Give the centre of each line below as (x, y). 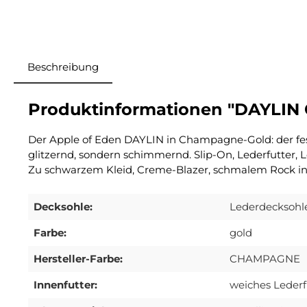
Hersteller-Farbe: (78, 259)
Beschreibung (63, 67)
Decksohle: (63, 207)
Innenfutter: (65, 285)
